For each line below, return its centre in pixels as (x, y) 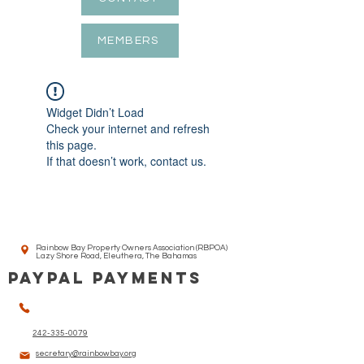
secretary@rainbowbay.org (86, 353)
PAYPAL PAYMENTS (105, 278)
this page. (71, 145)
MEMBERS (128, 41)
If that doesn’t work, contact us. (126, 161)
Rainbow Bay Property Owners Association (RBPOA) (132, 248)
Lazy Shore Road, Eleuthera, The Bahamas (116, 256)
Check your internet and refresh (128, 128)
